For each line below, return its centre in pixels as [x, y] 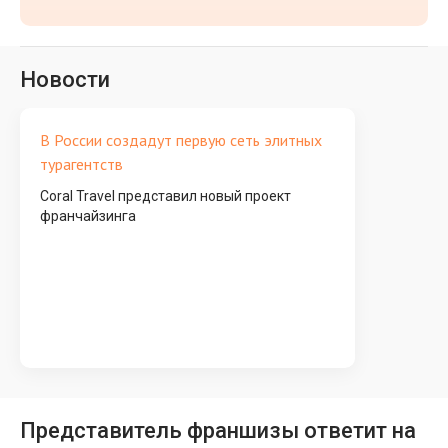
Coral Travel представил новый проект [165, 196]
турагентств [81, 164]
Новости [65, 79]
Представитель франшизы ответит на [218, 430]
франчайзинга [88, 216]
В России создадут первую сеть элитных [181, 140]
